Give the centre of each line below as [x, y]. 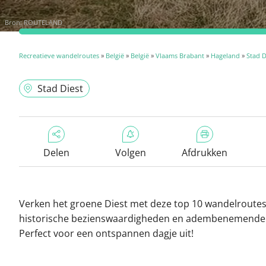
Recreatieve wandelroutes [59, 56]
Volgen [130, 153]
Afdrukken [205, 153]
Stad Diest [60, 88]
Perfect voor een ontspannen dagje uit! [106, 233]
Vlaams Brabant [180, 56]
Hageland [225, 56]
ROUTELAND [43, 22]
